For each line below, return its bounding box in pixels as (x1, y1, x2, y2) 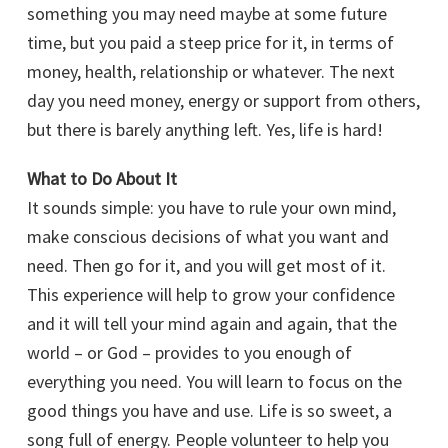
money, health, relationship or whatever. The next (27, 60, 395, 84)
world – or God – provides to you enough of (27, 341, 352, 365)
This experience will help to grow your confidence (27, 283, 395, 307)
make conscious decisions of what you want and (27, 225, 389, 249)
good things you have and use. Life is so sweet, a (27, 399, 392, 423)
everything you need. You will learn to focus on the (27, 370, 402, 394)
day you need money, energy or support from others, (27, 89, 420, 113)
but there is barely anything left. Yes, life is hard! (27, 118, 383, 142)
